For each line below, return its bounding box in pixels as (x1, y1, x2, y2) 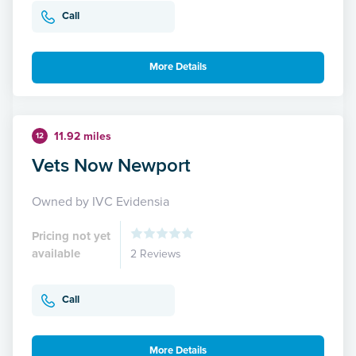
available (32, 246, 80, 261)
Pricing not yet (32, 228, 110, 243)
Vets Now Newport (32, 150, 191, 179)
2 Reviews (130, 246, 181, 261)
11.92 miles (54, 129, 111, 143)
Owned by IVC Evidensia (32, 193, 169, 210)
